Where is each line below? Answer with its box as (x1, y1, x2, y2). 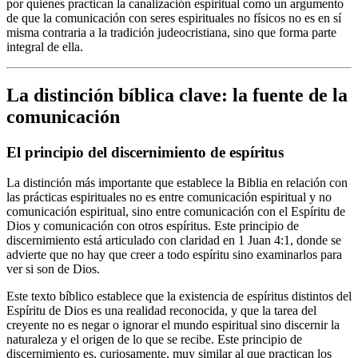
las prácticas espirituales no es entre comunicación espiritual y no (6, 190, 332, 205)
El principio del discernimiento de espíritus (6, 143, 284, 161)
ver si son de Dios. (6, 262, 100, 276)
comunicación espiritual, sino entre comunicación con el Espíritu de (6, 205, 345, 219)
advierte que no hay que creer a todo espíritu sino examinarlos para (6, 248, 342, 262)
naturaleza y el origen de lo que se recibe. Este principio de (6, 332, 302, 347)
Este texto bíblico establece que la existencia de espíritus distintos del (6, 289, 352, 304)
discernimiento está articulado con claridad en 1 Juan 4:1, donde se (6, 233, 341, 248)
